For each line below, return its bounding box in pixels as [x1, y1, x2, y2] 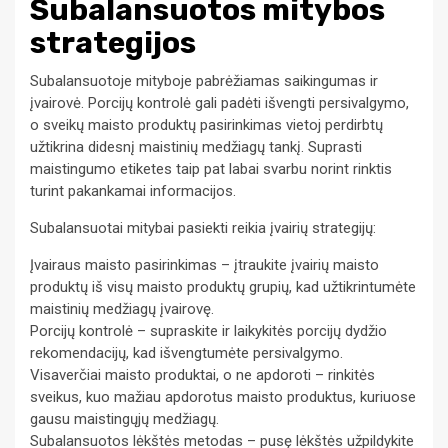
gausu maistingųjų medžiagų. [30, 409, 219, 428]
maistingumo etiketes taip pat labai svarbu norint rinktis [30, 159, 392, 178]
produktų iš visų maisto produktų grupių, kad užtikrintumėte [30, 277, 416, 296]
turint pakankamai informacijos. [30, 181, 236, 200]
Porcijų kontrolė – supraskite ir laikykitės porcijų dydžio [30, 321, 387, 340]
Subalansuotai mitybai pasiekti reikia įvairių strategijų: [30, 218, 376, 237]
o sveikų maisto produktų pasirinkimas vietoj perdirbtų [30, 115, 383, 134]
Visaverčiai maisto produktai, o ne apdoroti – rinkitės [30, 365, 375, 384]
